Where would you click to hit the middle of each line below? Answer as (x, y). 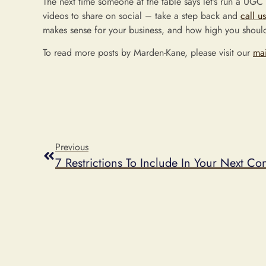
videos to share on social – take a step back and (142, 15)
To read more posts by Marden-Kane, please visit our (148, 53)
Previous (72, 147)
